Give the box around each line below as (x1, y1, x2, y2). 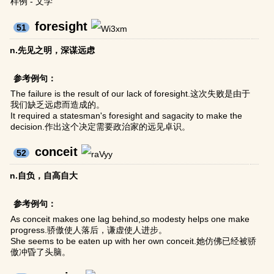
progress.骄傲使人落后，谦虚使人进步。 (10, 225, 168, 235)
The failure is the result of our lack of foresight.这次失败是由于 (10, 89, 251, 99)
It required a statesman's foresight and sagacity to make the (10, 111, 243, 121)
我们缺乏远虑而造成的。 (10, 100, 105, 110)
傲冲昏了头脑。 (10, 247, 71, 257)
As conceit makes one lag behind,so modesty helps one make (10, 214, 250, 224)
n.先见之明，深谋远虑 (10, 45, 95, 56)
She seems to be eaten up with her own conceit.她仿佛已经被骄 (10, 236, 257, 246)
